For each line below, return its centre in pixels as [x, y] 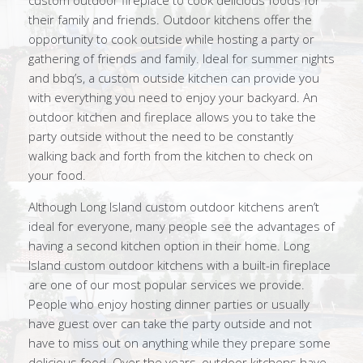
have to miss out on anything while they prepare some [179, 343]
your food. [57, 175]
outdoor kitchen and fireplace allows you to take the [172, 117]
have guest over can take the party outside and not [170, 323]
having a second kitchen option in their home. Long [169, 246]
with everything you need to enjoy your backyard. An [173, 97]
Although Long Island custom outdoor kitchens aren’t [174, 207]
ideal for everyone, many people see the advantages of [181, 226]
